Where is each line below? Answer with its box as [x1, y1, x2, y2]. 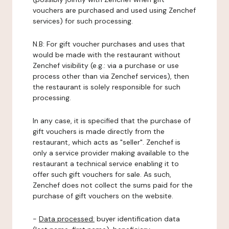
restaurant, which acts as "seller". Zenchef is [33, 138, 180, 147]
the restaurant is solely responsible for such [33, 82, 180, 91]
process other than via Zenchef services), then [33, 72, 189, 81]
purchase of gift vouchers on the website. [33, 191, 173, 200]
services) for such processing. [33, 16, 133, 26]
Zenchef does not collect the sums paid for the [33, 180, 193, 190]
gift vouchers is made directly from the [33, 127, 165, 136]
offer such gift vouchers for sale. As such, [33, 170, 171, 179]
